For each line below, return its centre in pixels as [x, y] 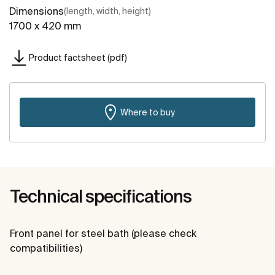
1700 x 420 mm [45, 26]
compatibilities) [46, 248]
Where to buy [147, 112]
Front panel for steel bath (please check [103, 234]
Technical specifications [101, 196]
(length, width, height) [107, 11]
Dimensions [37, 11]
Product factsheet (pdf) [78, 57]
